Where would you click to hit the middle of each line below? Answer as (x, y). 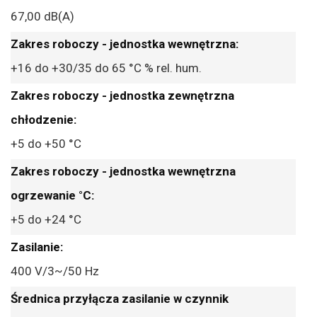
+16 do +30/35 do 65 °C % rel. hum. (106, 68)
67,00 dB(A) (42, 16)
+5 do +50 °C (46, 144)
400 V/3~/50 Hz (55, 271)
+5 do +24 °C (46, 219)
